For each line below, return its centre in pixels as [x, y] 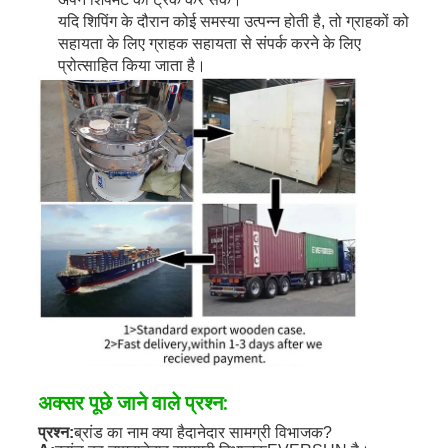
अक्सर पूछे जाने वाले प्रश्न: [132, 403]
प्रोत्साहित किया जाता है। [131, 66]
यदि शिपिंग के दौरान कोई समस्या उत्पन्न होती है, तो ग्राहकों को [233, 22]
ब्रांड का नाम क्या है [129, 433]
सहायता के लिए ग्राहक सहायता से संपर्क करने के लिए [209, 44]
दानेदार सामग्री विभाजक [253, 433]
